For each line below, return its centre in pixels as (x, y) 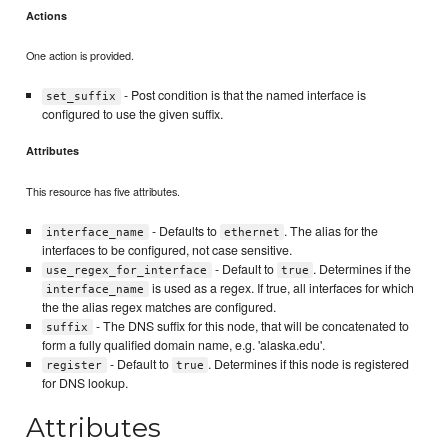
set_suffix (81, 96)
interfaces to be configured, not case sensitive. (166, 249)
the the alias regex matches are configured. (158, 306)
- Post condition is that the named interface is (243, 94)
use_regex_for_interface (127, 270)
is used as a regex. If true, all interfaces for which (281, 287)
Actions (47, 15)
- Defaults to (184, 230)
